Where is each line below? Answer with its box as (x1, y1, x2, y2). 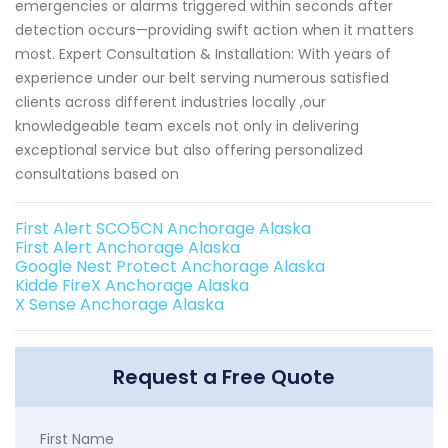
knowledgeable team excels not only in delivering (15, 115, 359, 136)
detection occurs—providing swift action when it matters (15, 19, 414, 40)
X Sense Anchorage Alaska (15, 292, 224, 316)
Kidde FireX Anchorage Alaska (15, 273, 249, 297)
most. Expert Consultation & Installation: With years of (15, 43, 391, 64)
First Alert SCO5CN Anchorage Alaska (15, 216, 311, 240)
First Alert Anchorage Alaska (15, 235, 240, 259)
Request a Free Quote (113, 362, 335, 391)
